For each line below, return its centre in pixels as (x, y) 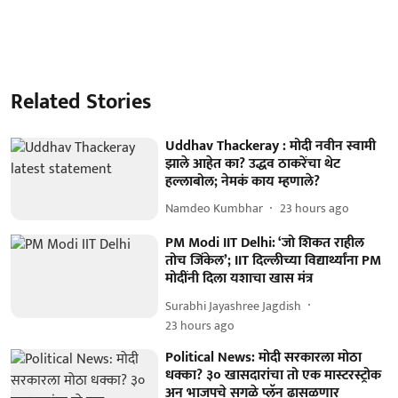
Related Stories (81, 102)
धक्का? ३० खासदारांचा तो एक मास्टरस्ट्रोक (274, 376)
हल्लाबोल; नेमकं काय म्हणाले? (243, 181)
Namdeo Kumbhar (215, 208)
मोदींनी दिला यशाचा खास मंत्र (239, 279)
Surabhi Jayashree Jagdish (234, 306)
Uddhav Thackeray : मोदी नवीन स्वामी (271, 146)
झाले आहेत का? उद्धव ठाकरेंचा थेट (253, 163)
